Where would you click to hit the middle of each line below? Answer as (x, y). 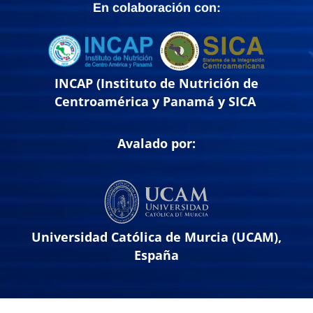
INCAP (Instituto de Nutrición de (156, 83)
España (156, 255)
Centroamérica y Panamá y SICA (156, 101)
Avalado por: (156, 144)
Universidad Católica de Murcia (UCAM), (156, 236)
